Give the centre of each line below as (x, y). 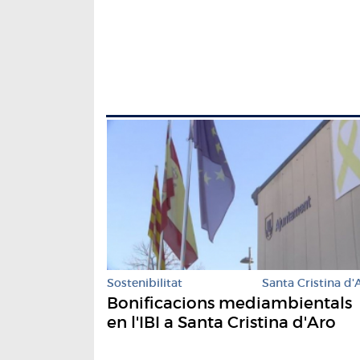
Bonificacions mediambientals (229, 303)
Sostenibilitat (145, 283)
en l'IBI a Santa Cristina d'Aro (221, 323)
